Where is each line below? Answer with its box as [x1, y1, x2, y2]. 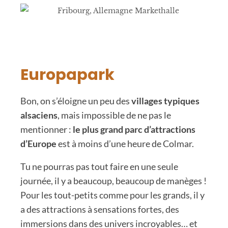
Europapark [20, 64, 115, 85]
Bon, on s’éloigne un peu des [20, 95, 131, 106]
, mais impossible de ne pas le [58, 109, 171, 121]
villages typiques [131, 95, 199, 106]
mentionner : [20, 123, 73, 135]
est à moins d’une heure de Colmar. [56, 137, 194, 149]
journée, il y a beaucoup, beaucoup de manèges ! [20, 175, 207, 186]
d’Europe [20, 137, 56, 149]
